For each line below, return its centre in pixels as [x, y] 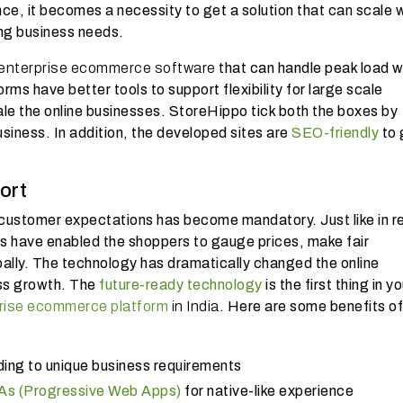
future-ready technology [181, 284]
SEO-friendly [337, 132]
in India [194, 306]
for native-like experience [267, 390]
